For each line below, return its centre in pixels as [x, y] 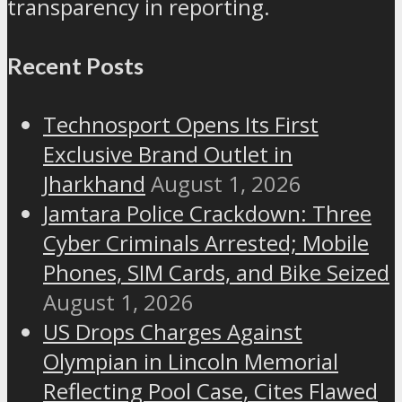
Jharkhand [94, 184]
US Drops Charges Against [173, 332]
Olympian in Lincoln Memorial [191, 362]
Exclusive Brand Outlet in [168, 154]
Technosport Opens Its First [181, 125]
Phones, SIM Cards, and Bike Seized [216, 273]
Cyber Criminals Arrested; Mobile [206, 243]
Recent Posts [75, 66]
